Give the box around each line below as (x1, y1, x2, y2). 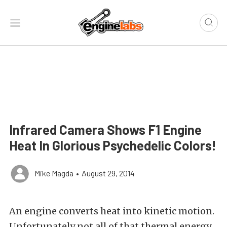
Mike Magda (34, 168, 73, 178)
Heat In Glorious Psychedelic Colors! (9, 137, 216, 154)
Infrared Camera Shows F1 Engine (9, 122, 202, 138)
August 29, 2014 (82, 168, 135, 178)
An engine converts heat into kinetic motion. (9, 205, 214, 217)
